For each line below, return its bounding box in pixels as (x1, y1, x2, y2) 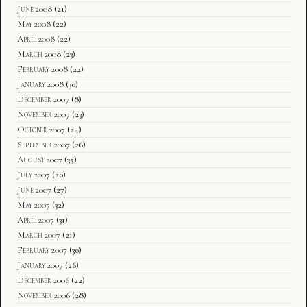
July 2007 (17, 169, 50, 180)
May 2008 (17, 18, 51, 29)
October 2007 (17, 123, 65, 135)
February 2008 (17, 63, 68, 75)
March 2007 (17, 229, 60, 241)
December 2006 (17, 274, 69, 286)
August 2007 (17, 153, 62, 165)
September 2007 (17, 138, 70, 150)
